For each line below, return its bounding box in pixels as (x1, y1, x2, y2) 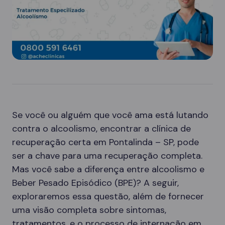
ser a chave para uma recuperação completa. (12, 150, 202, 162)
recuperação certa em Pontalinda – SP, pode (12, 136, 199, 148)
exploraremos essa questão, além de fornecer (12, 190, 204, 202)
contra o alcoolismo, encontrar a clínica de (12, 123, 191, 135)
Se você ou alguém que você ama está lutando (12, 109, 208, 121)
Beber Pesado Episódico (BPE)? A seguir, (12, 177, 179, 189)
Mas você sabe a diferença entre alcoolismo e (12, 163, 204, 175)
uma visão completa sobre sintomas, (12, 204, 166, 216)
